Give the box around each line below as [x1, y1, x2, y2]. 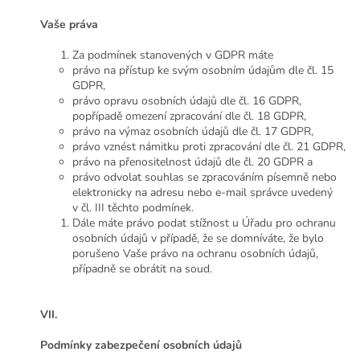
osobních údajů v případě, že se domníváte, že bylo [72, 231, 324, 247]
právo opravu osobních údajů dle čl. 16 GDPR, [72, 93, 301, 109]
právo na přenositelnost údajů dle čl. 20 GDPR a [72, 154, 313, 170]
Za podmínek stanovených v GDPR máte [72, 47, 273, 63]
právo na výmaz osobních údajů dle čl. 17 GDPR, [72, 124, 313, 140]
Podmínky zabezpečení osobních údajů [40, 337, 242, 354]
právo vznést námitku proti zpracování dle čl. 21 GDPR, [72, 139, 346, 155]
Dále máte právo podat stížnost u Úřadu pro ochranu [72, 215, 336, 231]
